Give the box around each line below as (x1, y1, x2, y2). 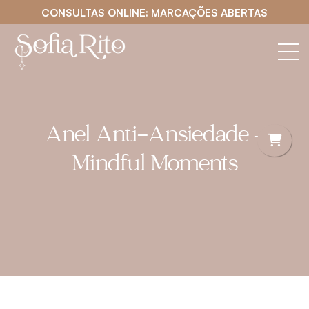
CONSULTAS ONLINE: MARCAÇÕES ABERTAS (41, 6, 268, 19)
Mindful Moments (72, 154, 237, 178)
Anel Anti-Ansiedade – (45, 125, 264, 149)
